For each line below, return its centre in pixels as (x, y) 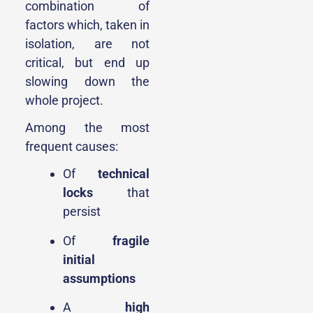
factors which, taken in (87, 25)
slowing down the (87, 82)
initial (79, 259)
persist (82, 212)
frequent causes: (72, 147)
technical (124, 174)
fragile (131, 240)
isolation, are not (87, 44)
